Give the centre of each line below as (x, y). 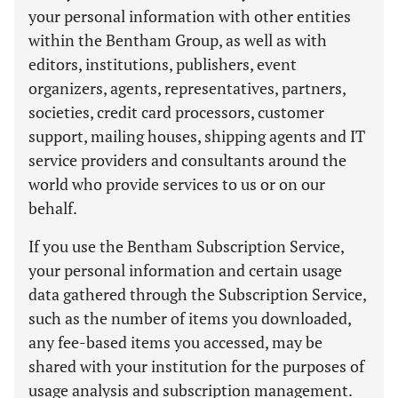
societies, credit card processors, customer (176, 112)
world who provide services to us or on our (177, 184)
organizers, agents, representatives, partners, (187, 88)
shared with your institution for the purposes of (196, 366)
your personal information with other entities (190, 16)
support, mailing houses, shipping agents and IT (197, 136)
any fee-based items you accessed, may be (175, 342)
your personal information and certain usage (185, 270)
